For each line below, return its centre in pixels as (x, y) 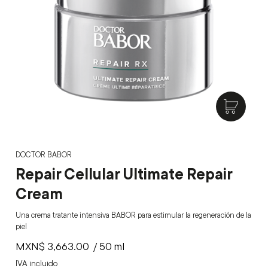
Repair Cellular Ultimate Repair (124, 173)
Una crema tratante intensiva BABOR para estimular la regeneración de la (133, 214)
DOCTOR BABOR (44, 154)
